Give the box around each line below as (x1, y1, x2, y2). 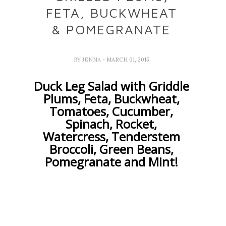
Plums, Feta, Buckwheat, (43, 90, 180, 107)
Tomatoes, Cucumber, (49, 103, 174, 120)
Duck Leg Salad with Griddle (33, 78, 189, 95)
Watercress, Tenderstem (42, 128, 180, 145)
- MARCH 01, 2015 (102, 56, 149, 64)
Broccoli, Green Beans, (49, 141, 174, 158)
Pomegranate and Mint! (44, 153, 178, 171)
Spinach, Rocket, (66, 116, 157, 133)
